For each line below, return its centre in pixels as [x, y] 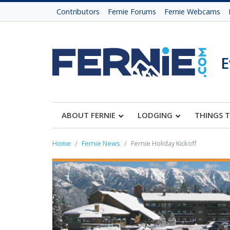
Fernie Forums [132, 12]
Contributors [78, 12]
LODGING [155, 115]
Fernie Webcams [192, 12]
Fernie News [101, 143]
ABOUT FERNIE [89, 115]
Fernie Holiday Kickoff [164, 143]
